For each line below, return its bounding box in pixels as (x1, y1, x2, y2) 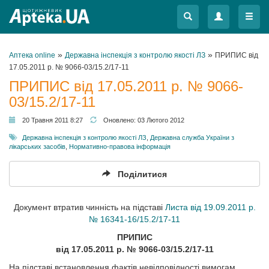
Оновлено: (103, 116, 138, 124)
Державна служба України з (150, 134, 234, 141)
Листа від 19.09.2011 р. (165, 202, 256, 212)
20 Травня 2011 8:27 (22, 116, 83, 124)
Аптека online (9, 51, 55, 59)
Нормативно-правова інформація (69, 143, 171, 150)
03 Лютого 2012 (138, 116, 184, 124)
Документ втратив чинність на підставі (13, 202, 165, 212)
